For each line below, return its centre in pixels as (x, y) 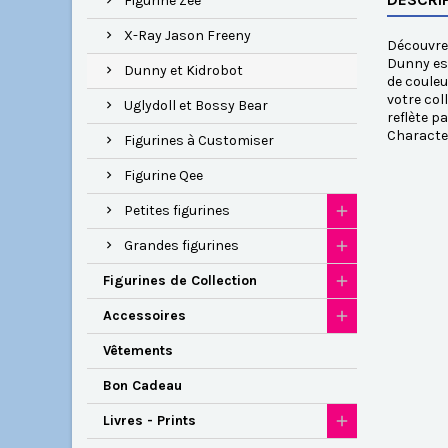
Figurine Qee (163, 176)
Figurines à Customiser (199, 141)
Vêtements (138, 351)
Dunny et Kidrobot (183, 71)
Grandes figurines (181, 246)
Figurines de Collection (180, 281)
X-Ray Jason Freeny (187, 36)
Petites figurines (177, 211)
